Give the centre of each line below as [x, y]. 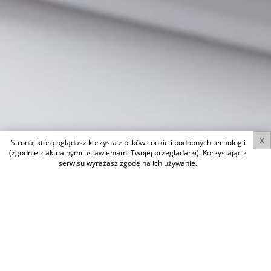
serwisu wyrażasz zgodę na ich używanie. [128, 163]
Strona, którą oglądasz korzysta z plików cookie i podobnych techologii [128, 142]
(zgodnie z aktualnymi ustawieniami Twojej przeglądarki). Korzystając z [128, 153]
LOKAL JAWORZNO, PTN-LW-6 [91, 236]
